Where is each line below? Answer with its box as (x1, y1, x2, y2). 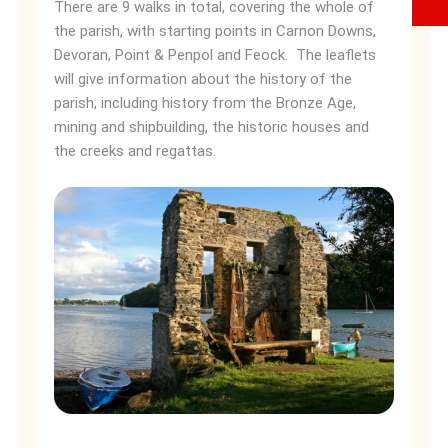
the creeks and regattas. (54, 142, 220, 160)
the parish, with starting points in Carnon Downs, (54, 22, 376, 40)
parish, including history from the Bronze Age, (54, 94, 356, 112)
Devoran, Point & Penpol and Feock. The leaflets (54, 46, 376, 64)
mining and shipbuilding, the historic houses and (54, 118, 369, 136)
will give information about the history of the (54, 70, 352, 88)
